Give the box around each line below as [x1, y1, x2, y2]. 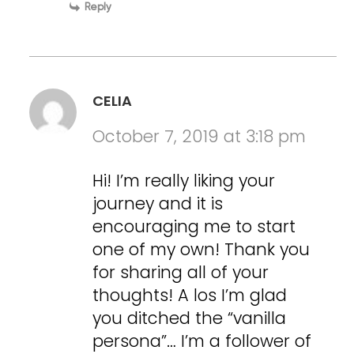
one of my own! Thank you [92, 237, 311, 261]
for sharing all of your [92, 260, 269, 284]
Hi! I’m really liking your [92, 168, 276, 192]
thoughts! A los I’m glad [92, 283, 288, 307]
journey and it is [92, 191, 224, 215]
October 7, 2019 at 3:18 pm [92, 124, 307, 148]
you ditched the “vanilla [92, 306, 287, 330]
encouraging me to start [92, 214, 296, 238]
